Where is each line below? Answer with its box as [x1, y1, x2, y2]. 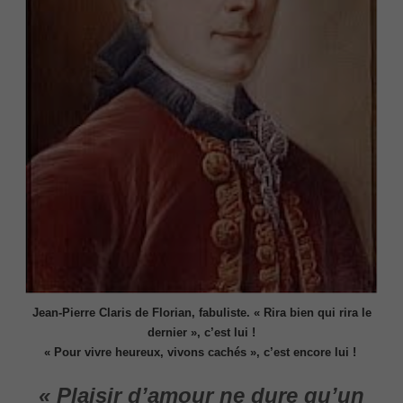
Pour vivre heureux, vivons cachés [53, 345, 250, 360]
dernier [148, 326, 187, 340]
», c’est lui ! [187, 326, 255, 340]
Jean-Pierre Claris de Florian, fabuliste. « [31, 306, 264, 320]
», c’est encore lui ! [249, 345, 356, 360]
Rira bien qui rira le [263, 306, 372, 320]
